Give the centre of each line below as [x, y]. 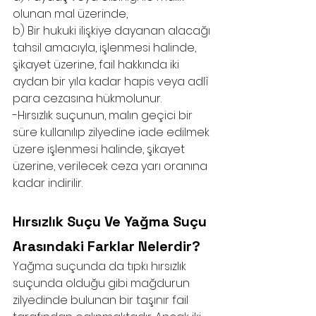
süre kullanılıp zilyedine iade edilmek [113, 132]
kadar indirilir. [48, 183]
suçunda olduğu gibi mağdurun [103, 283]
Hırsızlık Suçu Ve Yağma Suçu [111, 221]
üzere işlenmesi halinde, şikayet [100, 149]
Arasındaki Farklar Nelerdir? [107, 246]
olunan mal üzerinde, [70, 14]
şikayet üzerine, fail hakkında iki [97, 65]
